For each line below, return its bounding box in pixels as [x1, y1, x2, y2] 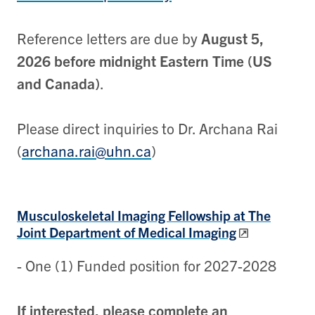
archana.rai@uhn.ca [22, 141, 151, 160]
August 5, [201, 28, 264, 47]
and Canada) [17, 73, 100, 92]
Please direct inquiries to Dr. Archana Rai [17, 118, 278, 137]
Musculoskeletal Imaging [17, 205, 168, 224]
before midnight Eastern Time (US [54, 51, 272, 70]
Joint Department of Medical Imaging [17, 222, 236, 240]
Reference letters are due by [17, 28, 201, 47]
